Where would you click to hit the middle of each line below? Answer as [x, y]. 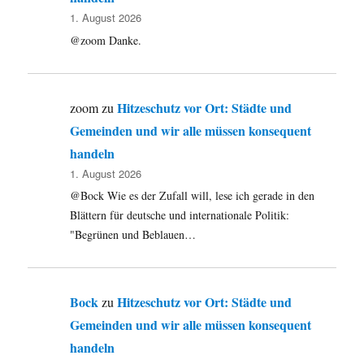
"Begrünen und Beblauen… [133, 234]
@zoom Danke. [106, 40]
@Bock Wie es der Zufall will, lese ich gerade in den [193, 195]
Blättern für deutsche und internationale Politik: [180, 214]
